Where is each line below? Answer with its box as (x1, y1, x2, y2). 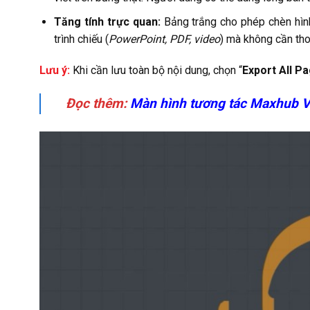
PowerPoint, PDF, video (108, 32, 220, 46)
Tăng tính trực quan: (53, 15, 161, 28)
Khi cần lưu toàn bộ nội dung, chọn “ (73, 64, 242, 77)
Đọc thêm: (66, 95, 127, 112)
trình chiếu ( (53, 32, 109, 46)
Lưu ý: (39, 64, 70, 77)
